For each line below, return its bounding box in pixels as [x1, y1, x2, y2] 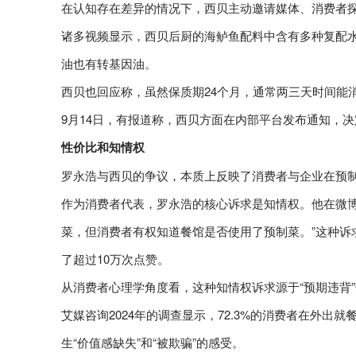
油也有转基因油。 [61, 54, 157, 72]
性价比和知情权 [61, 137, 145, 156]
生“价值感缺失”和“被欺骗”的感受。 [61, 333, 244, 350]
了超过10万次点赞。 [61, 250, 169, 267]
